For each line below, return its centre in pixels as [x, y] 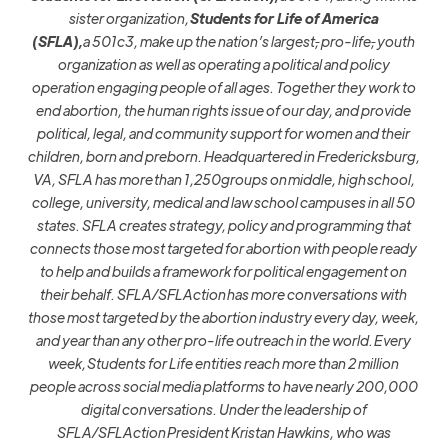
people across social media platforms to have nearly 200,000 [223, 386]
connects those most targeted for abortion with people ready [224, 248]
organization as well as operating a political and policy [223, 64]
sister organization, [129, 18]
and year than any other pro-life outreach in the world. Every [224, 340]
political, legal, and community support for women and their [224, 133]
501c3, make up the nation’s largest [204, 41]
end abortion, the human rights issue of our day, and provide [224, 110]
